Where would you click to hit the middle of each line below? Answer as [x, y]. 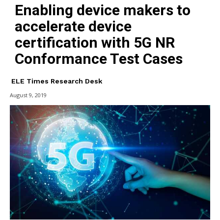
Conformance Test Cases [99, 58]
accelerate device [73, 26]
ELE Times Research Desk [57, 81]
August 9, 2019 [28, 95]
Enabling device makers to [103, 10]
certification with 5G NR [95, 42]
